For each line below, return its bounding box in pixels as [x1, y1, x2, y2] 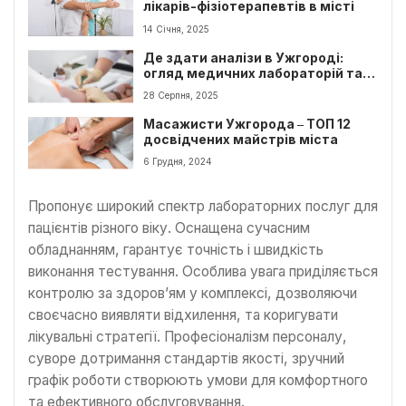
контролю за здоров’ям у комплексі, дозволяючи [28, 285, 357, 303]
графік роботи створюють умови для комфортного [28, 372, 368, 390]
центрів [143, 81, 198, 96]
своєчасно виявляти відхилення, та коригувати [28, 306, 338, 324]
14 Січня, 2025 [143, 23, 210, 34]
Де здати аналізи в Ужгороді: [143, 50, 344, 65]
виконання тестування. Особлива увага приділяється [28, 263, 378, 281]
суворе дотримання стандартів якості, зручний [28, 350, 344, 368]
